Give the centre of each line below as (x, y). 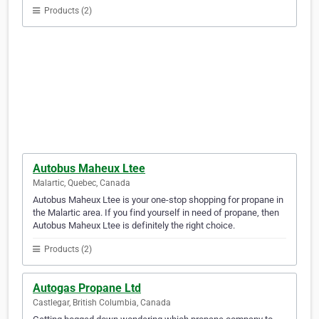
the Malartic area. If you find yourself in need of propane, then (156, 213)
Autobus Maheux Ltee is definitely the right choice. (134, 226)
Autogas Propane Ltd (87, 288)
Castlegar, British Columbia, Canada (102, 303)
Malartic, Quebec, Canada (82, 183)
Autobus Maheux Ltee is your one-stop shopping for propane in (158, 200)
